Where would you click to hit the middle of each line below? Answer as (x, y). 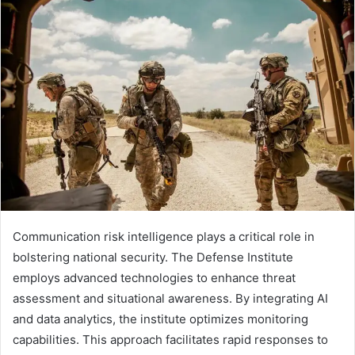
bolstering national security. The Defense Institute (153, 257)
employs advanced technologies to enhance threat (154, 278)
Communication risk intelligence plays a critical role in (164, 237)
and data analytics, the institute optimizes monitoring (160, 319)
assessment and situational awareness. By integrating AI (170, 298)
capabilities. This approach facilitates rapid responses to (170, 340)
